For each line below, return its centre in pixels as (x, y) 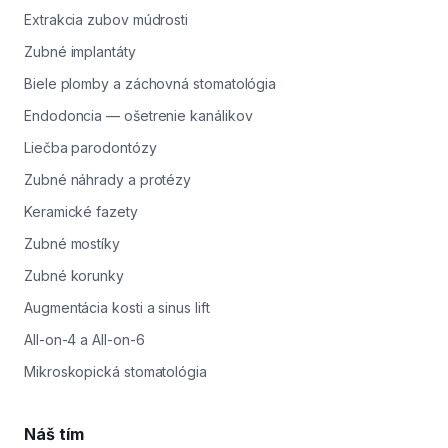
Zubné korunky (74, 276)
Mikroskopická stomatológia (115, 372)
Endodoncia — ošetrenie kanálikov (138, 116)
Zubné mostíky (72, 244)
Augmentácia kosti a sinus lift (117, 308)
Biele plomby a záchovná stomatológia (150, 84)
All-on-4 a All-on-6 (84, 340)
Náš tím (54, 434)
